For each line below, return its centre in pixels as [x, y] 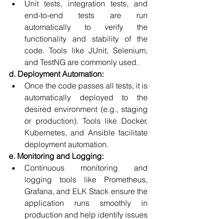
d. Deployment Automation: [56, 74]
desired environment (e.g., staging [86, 109]
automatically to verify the [86, 27]
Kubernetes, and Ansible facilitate [86, 132]
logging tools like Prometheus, [86, 179]
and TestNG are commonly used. [81, 62]
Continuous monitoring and [86, 168]
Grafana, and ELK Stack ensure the [86, 191]
